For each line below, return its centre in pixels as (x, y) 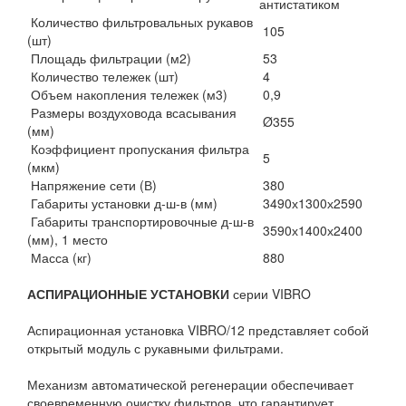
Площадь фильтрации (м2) (109, 58)
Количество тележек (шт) (103, 76)
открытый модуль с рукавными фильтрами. (157, 348)
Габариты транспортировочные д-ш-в (140, 221)
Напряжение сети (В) (92, 185)
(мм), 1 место (68, 239)
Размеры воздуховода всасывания (132, 112)
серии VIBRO (272, 294)
